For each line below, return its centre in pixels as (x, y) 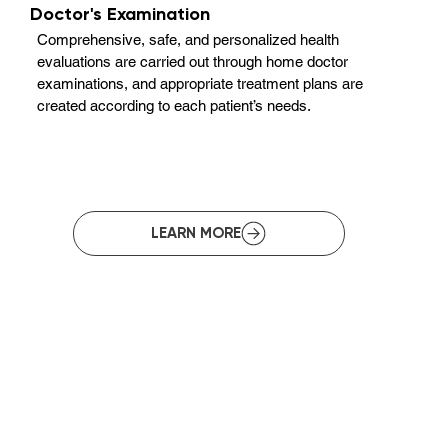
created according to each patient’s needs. (174, 105)
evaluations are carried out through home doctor (193, 61)
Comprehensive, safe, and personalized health (188, 39)
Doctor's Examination (120, 13)
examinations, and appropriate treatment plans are (200, 83)
